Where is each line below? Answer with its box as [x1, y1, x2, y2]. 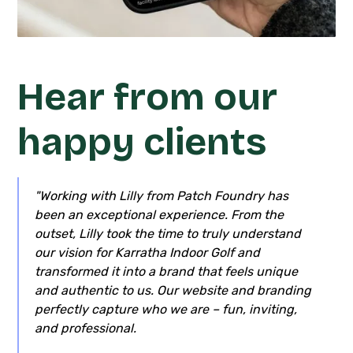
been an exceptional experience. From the [34, 206, 284, 222]
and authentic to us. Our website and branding [34, 282, 311, 298]
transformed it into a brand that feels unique [34, 263, 298, 279]
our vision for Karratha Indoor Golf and [34, 244, 260, 260]
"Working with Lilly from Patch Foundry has [34, 188, 288, 203]
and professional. [34, 320, 136, 336]
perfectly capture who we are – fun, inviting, [34, 301, 297, 317]
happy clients [17, 118, 267, 165]
